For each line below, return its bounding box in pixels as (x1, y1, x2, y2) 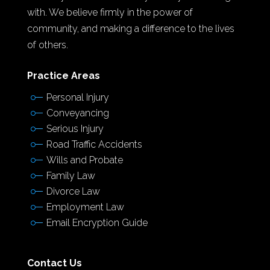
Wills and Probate (46, 154, 123, 166)
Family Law (46, 169, 95, 181)
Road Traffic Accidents (46, 138, 142, 150)
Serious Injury (46, 122, 104, 134)
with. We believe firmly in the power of (27, 6, 193, 18)
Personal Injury (46, 91, 109, 103)
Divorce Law (46, 185, 100, 197)
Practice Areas (27, 69, 100, 81)
